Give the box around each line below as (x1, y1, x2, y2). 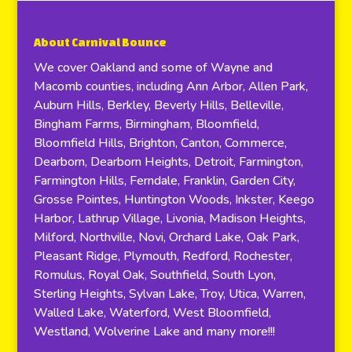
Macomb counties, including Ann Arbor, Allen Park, (33, 77, 308, 95)
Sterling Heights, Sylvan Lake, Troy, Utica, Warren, (33, 284, 306, 302)
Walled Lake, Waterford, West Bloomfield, (33, 303, 271, 321)
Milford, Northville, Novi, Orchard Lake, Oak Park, (33, 228, 299, 246)
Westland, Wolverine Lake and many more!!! (33, 322, 275, 340)
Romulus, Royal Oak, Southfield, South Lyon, (33, 266, 276, 284)
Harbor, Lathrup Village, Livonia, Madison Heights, (33, 209, 306, 227)
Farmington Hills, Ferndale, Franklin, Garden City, (33, 171, 295, 189)
